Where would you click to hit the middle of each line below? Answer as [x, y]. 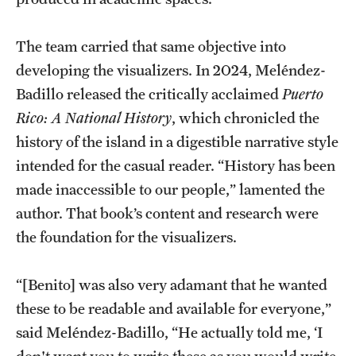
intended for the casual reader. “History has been [176, 165]
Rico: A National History [94, 118]
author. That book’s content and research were [167, 213]
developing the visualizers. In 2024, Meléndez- [171, 70]
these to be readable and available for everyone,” [174, 308]
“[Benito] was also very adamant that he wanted [172, 284]
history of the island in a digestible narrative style [177, 141]
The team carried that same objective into [151, 46]
